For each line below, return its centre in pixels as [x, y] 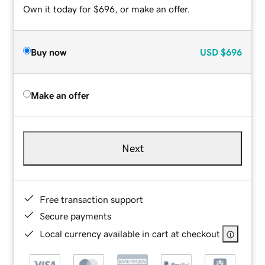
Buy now [49, 52]
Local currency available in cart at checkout [130, 233]
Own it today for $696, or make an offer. [107, 9]
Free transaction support [92, 199]
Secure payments [76, 216]
